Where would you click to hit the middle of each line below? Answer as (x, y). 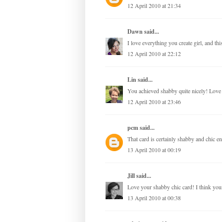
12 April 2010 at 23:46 (154, 102)
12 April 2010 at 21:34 (154, 6)
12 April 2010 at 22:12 (154, 54)
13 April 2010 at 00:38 (154, 198)
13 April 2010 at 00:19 (154, 150)
